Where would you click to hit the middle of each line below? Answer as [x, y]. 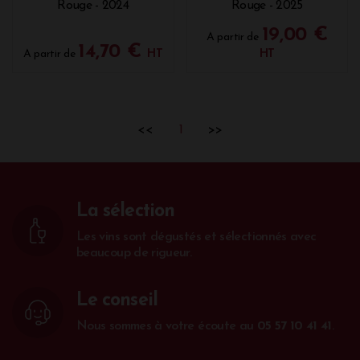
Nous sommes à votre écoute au [167, 326]
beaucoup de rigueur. [134, 253]
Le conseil [117, 301]
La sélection [125, 211]
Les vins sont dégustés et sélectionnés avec [196, 237]
